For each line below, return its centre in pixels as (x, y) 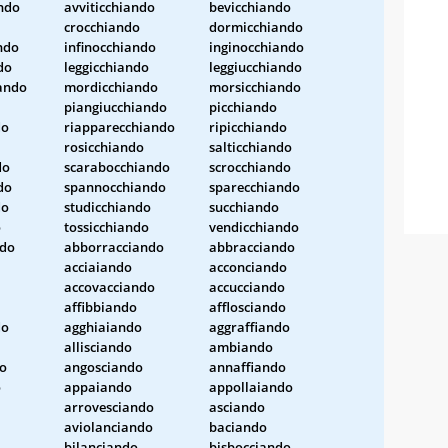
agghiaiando (103, 326)
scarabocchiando (117, 166)
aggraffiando (249, 326)
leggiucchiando (255, 66)
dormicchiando (256, 26)
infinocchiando (110, 46)
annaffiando (247, 366)
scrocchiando (250, 166)
